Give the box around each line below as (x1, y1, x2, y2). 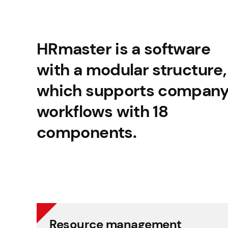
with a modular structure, (37, 59, 226, 80)
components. (37, 122, 136, 143)
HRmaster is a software (37, 38, 210, 60)
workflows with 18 (37, 101, 168, 122)
